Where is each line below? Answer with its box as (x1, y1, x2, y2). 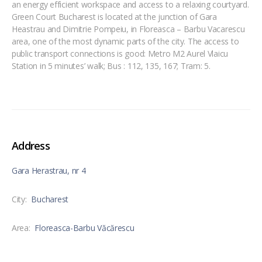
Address (12, 138, 50, 153)
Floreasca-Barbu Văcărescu (35, 222, 135, 233)
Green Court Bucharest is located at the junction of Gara (12, 11, 217, 22)
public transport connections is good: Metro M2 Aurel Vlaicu (12, 47, 229, 59)
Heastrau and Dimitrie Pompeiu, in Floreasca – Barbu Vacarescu (12, 23, 245, 35)
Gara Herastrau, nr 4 (12, 164, 86, 176)
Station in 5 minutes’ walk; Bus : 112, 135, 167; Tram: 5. (12, 60, 211, 71)
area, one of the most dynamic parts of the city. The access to (12, 35, 239, 47)
